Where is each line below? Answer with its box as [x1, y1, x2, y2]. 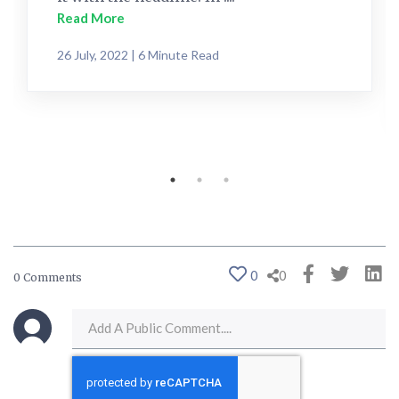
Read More [57, 10, 125, 27]
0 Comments [13, 270, 82, 284]
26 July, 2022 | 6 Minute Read [57, 47, 219, 63]
